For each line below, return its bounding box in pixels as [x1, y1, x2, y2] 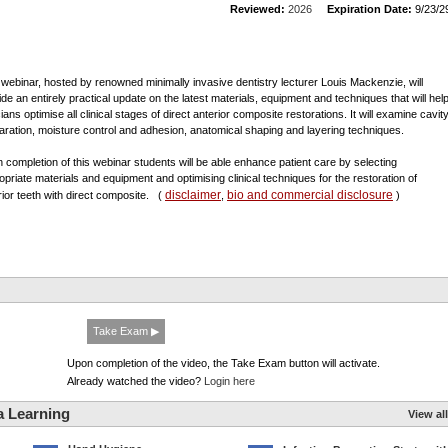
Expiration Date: [327, 3, 412, 15]
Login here [204, 375, 255, 387]
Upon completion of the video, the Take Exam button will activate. [67, 357, 380, 369]
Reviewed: [230, 3, 285, 15]
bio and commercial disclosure [227, 188, 393, 202]
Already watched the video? [67, 375, 204, 387]
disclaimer [165, 188, 221, 202]
